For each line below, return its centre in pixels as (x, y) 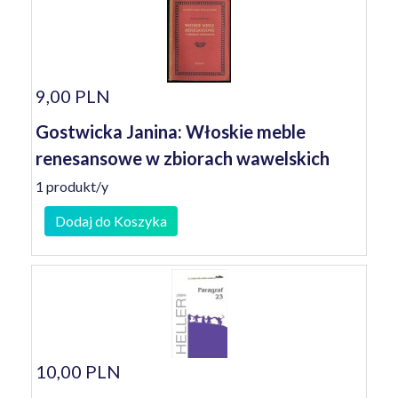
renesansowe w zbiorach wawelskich (183, 158)
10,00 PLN (78, 371)
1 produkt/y (72, 186)
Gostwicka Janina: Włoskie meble (171, 131)
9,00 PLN (73, 96)
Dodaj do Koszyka (111, 221)
